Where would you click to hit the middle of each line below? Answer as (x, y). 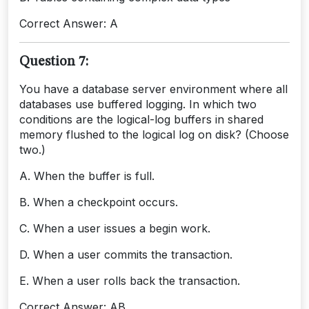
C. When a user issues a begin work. (115, 228)
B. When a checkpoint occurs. (99, 202)
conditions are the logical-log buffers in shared (141, 119)
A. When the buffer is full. (87, 176)
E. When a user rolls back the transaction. (130, 280)
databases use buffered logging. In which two (138, 104)
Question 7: (54, 62)
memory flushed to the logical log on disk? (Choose (154, 134)
